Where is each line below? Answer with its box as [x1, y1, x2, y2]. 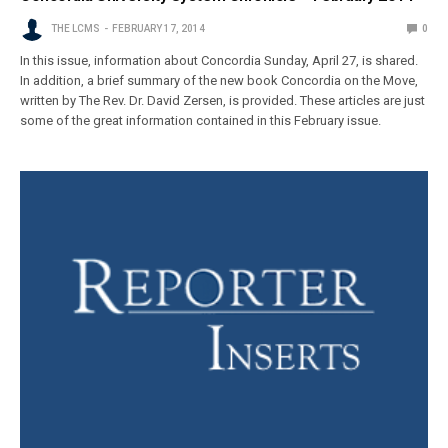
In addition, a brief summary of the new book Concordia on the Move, [20, 72, 419, 88]
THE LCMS [51, 22, 100, 34]
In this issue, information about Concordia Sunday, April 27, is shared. [20, 52, 419, 68]
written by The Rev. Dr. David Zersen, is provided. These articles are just [20, 92, 426, 108]
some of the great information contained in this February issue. [20, 112, 382, 128]
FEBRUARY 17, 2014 [112, 22, 205, 34]
